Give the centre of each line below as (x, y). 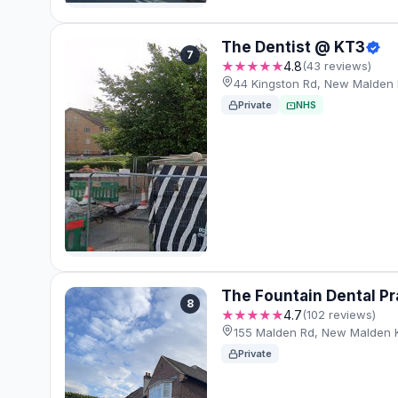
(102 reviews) (339, 315)
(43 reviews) (337, 66)
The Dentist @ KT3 (293, 48)
